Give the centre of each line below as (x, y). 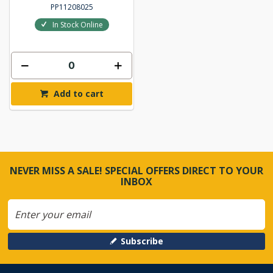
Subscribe (142, 241)
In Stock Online (77, 24)
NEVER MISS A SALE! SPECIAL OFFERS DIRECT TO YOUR (136, 171)
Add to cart (79, 93)
